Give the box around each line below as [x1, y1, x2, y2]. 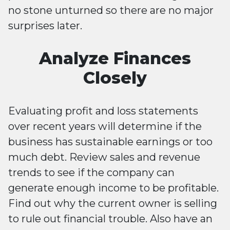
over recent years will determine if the [8, 120, 202, 133]
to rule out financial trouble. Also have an [8, 213, 213, 225]
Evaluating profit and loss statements [8, 105, 198, 118]
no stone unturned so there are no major [8, 4, 214, 17]
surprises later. [8, 20, 82, 32]
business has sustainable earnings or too [8, 136, 213, 148]
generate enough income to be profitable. [8, 182, 219, 195]
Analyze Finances [39, 48, 191, 69]
